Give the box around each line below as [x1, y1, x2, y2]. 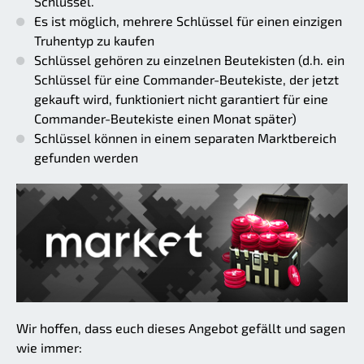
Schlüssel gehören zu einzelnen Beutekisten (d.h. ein [34, 51, 344, 67]
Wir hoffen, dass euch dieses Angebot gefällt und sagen [16, 320, 345, 336]
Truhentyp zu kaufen [34, 32, 154, 48]
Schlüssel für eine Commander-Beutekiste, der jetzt [34, 71, 339, 87]
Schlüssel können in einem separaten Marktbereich [34, 129, 336, 145]
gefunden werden [34, 149, 138, 165]
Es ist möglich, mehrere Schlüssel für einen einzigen [34, 12, 342, 28]
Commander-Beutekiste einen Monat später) [34, 110, 297, 126]
